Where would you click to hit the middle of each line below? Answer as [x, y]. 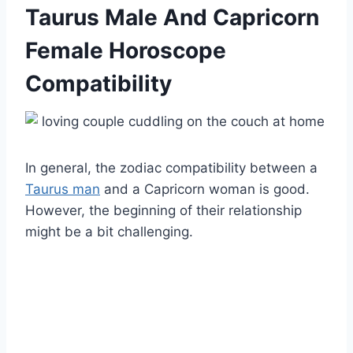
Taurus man [63, 190]
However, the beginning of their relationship [163, 211]
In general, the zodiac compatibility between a [171, 168]
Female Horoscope [126, 51]
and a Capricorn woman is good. [205, 190]
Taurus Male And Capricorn [172, 18]
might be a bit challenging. [109, 232]
